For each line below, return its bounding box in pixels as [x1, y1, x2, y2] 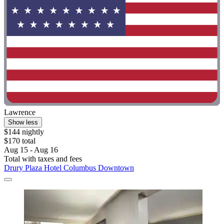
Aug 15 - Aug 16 [4, 145, 58, 154]
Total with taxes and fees [4, 154, 82, 163]
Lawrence [4, 108, 35, 117]
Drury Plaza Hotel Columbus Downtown [4, 163, 134, 172]
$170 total [4, 136, 35, 145]
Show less [8, 118, 38, 126]
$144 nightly [4, 127, 44, 136]
